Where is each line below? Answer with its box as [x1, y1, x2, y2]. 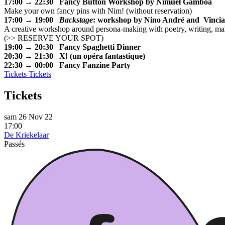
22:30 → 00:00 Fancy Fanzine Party [4, 61, 131, 70]
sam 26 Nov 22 [4, 112, 53, 121]
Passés [4, 139, 25, 148]
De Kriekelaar [4, 130, 49, 139]
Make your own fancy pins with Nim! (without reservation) [4, 7, 192, 16]
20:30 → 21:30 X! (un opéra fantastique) [4, 52, 145, 61]
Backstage [59, 16, 93, 25]
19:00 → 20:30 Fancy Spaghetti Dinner [4, 43, 141, 52]
